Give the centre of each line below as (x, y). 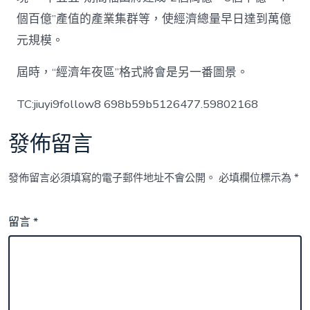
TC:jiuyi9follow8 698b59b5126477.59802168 (138, 104)
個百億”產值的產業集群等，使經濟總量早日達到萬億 (154, 19)
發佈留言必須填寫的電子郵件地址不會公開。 (112, 177)
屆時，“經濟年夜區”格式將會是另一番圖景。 (133, 72)
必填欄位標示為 (257, 177)
